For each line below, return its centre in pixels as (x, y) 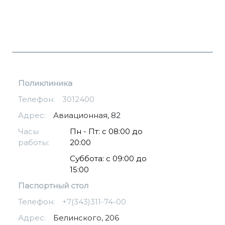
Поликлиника (45, 83)
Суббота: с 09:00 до (108, 159)
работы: (34, 143)
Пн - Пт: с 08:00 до (106, 132)
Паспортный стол (53, 186)
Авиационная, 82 (87, 116)
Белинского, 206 (86, 218)
